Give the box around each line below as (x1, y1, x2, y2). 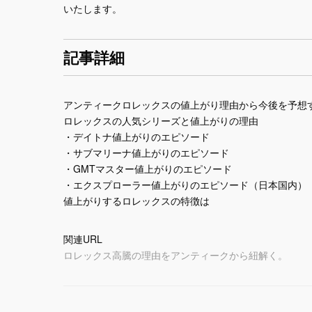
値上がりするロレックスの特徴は (63, 193, 210, 208)
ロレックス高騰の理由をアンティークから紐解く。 (63, 247, 288, 262)
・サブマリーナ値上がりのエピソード (63, 145, 230, 159)
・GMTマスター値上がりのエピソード (63, 161, 233, 175)
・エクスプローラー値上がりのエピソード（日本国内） (63, 177, 308, 192)
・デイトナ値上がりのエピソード (63, 129, 210, 143)
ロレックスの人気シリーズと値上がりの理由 (63, 113, 259, 127)
